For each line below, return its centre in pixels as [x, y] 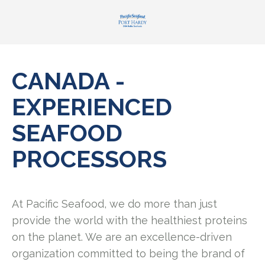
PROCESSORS [89, 159]
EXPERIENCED [92, 107]
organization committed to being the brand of [128, 253]
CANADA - [68, 81]
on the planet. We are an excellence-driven [122, 237]
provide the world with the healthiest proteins [130, 220]
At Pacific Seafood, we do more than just [114, 204]
